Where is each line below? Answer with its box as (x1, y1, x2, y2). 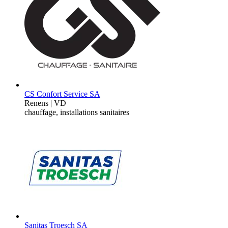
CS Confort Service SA (24, 89, 100, 98)
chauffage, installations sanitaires (24, 107, 129, 117)
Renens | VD (24, 98, 66, 107)
